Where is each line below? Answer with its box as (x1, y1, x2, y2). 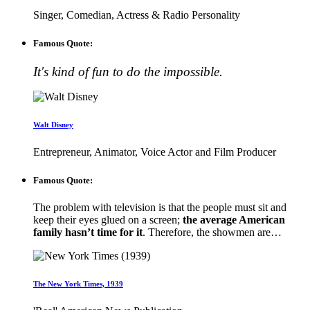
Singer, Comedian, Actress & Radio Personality (33, 8, 240, 21)
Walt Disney (33, 120, 73, 129)
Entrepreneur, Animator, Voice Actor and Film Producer (33, 145, 276, 158)
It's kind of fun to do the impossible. (33, 64, 223, 80)
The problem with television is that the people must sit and (33, 201, 286, 214)
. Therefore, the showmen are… (143, 226, 282, 239)
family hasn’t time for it (33, 226, 143, 239)
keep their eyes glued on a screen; (33, 214, 180, 226)
